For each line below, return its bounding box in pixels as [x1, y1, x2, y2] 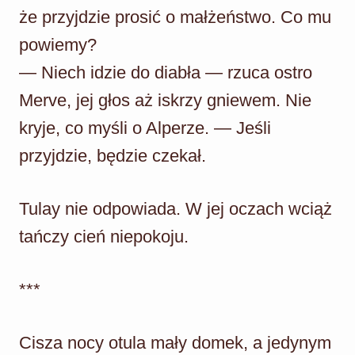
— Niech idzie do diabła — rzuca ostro [19, 62, 312, 82]
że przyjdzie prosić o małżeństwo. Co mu [19, 6, 331, 27]
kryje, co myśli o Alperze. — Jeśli [19, 117, 271, 138]
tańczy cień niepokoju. [19, 226, 189, 246]
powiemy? [19, 34, 97, 55]
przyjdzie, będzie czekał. [19, 145, 206, 166]
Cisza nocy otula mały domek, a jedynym [19, 332, 331, 353]
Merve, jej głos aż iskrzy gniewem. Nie [19, 90, 311, 110]
